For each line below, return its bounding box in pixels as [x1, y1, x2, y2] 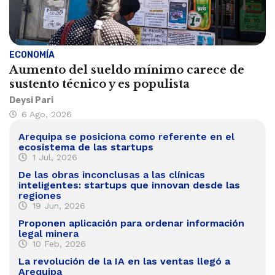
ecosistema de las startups [18, 141, 153, 153]
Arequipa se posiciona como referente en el [18, 130, 234, 142]
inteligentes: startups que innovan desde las [18, 179, 240, 191]
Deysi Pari [9, 95, 53, 106]
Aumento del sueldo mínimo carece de [9, 63, 244, 77]
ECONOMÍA [9, 49, 55, 60]
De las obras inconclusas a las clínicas [18, 168, 205, 180]
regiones [18, 189, 61, 201]
